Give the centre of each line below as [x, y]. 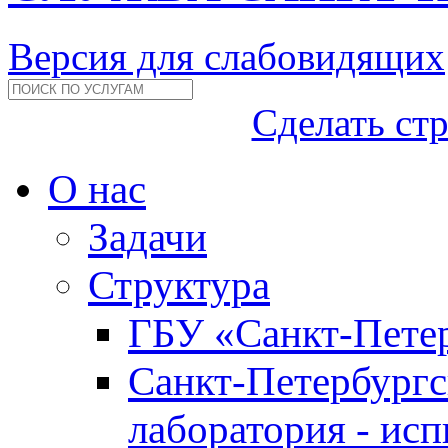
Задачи [147, 236]
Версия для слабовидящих [226, 56]
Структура [179, 284]
